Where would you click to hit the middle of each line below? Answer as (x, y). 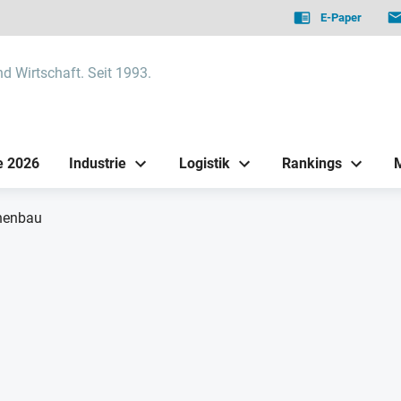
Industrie (98, 163)
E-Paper (341, 17)
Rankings (311, 163)
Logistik (204, 163)
